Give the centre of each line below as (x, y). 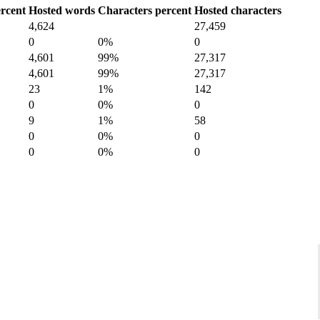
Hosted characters (238, 11)
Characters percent (145, 11)
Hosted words (62, 11)
